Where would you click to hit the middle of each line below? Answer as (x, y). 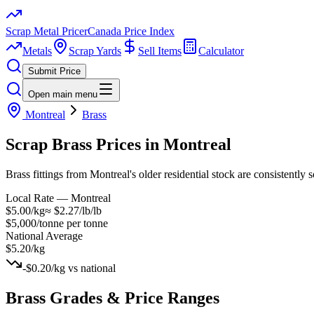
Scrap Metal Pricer (47, 31)
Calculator (221, 51)
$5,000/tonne (35, 223)
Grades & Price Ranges (132, 298)
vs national (90, 268)
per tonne (86, 223)
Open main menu (63, 94)
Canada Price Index (131, 31)
